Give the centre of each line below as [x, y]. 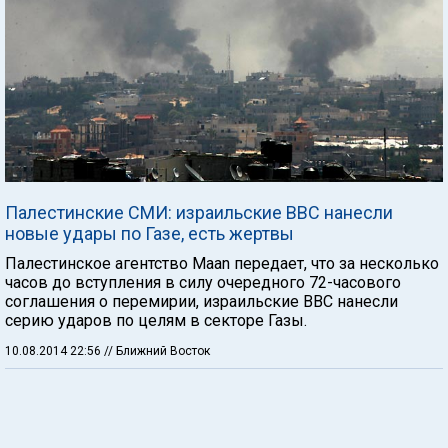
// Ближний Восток [157, 351]
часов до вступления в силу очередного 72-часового [203, 283]
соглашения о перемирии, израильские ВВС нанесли [201, 302]
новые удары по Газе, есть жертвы [149, 234]
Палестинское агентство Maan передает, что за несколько [222, 264]
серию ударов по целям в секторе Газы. [156, 321]
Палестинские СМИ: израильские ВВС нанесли [199, 213]
